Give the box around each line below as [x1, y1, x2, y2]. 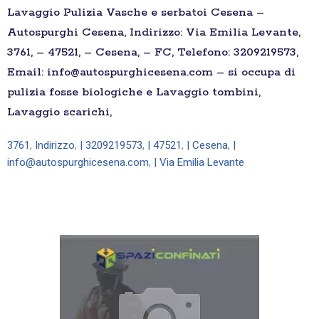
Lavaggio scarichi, [7, 105, 112, 120]
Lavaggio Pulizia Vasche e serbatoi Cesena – [7, 5, 264, 21]
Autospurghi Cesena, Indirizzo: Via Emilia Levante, [7, 25, 300, 41]
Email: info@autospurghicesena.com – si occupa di [7, 65, 296, 80]
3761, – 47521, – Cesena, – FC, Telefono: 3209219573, [7, 45, 298, 61]
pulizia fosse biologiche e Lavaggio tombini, [7, 85, 261, 100]
